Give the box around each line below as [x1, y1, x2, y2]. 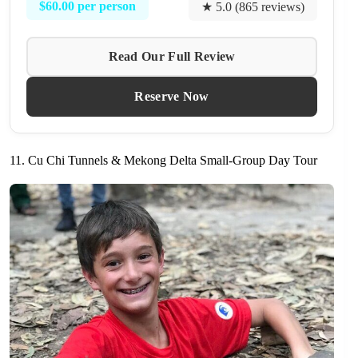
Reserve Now [134, 89, 209, 103]
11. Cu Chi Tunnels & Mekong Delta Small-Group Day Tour [10, 153, 317, 167]
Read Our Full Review [108, 49, 236, 63]
